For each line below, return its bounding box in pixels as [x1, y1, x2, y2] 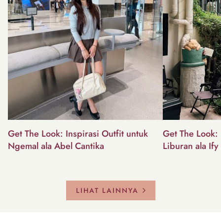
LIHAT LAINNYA [75, 185, 139, 195]
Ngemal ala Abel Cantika [8, 139, 104, 152]
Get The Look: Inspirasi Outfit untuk [8, 127, 148, 140]
